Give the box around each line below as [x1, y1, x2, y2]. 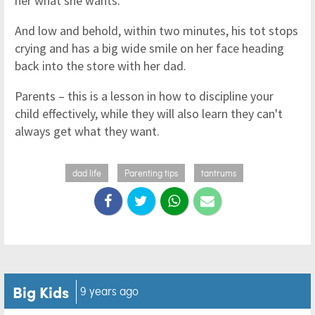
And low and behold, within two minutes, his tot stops [15, 22, 298, 39]
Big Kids [13, 281, 69, 302]
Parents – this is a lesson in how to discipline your [15, 88, 274, 104]
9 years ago [80, 283, 139, 299]
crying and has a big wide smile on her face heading [15, 40, 284, 56]
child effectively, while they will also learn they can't [15, 105, 283, 122]
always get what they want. [15, 123, 162, 139]
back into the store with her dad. [15, 58, 186, 74]
